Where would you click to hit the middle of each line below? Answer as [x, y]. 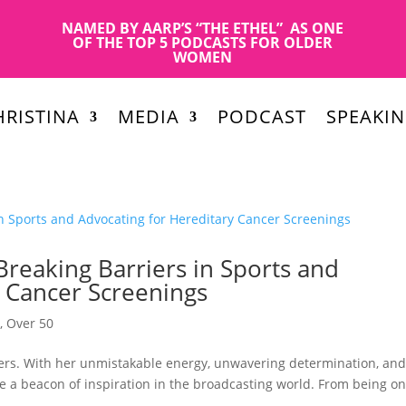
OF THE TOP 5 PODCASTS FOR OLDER [203, 43]
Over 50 [30, 323]
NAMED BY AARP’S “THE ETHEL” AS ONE [203, 28]
